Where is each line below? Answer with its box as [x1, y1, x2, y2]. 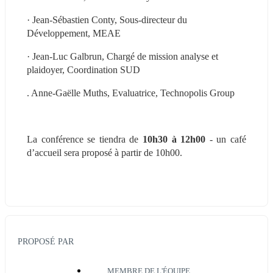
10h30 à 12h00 [143, 133, 210, 144]
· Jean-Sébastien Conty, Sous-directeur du [27, 14, 187, 25]
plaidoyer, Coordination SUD [27, 64, 140, 75]
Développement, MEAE [27, 27, 121, 38]
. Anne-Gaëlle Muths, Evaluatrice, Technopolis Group [27, 87, 235, 98]
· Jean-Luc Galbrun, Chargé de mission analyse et [27, 51, 218, 62]
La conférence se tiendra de [27, 133, 143, 144]
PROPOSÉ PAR [18, 236, 74, 247]
